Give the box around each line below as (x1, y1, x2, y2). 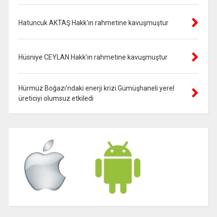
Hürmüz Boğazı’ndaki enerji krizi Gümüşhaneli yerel (18, 84, 174, 92)
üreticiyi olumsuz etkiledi (18, 94, 93, 102)
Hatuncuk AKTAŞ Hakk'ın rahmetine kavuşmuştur (18, 18, 169, 27)
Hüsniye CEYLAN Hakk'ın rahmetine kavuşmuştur (18, 53, 168, 61)
